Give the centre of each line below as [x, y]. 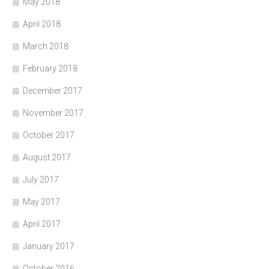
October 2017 [49, 135]
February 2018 [50, 68]
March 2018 [46, 46]
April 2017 [42, 224]
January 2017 [49, 246]
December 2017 [53, 90]
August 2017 [47, 157]
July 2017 [41, 179]
